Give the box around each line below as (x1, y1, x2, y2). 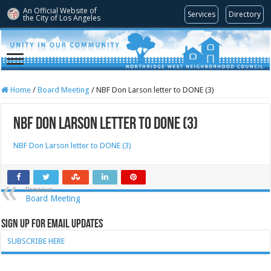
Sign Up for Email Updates (1, 218, 103, 230)
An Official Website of (23, 5, 97, 16)
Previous (25, 185, 53, 194)
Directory (229, 9, 261, 19)
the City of (23, 13, 57, 23)
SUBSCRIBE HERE (7, 236, 65, 246)
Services (188, 9, 215, 19)
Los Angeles (59, 13, 100, 23)
